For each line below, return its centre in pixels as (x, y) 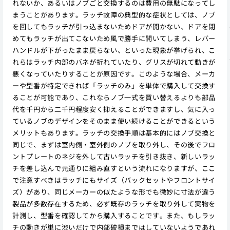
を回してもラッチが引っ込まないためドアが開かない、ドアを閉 (114, 26)
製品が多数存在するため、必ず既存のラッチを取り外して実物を (114, 203)
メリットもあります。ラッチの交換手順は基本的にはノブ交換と (114, 132)
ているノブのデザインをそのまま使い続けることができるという (114, 121)
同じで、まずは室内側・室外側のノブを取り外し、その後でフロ (114, 144)
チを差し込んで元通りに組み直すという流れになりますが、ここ (114, 168)
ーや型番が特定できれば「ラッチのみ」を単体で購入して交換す (114, 85)
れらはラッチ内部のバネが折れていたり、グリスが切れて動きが (114, 62)
